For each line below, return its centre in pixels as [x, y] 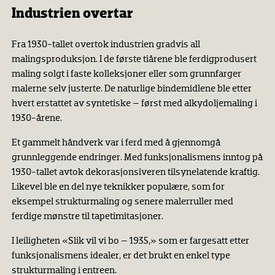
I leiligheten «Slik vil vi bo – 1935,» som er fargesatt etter [130, 242]
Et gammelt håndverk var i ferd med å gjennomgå [116, 143]
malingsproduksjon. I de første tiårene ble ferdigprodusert [134, 60]
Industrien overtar [72, 14]
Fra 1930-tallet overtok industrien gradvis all [106, 45]
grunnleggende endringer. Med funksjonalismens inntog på [137, 158]
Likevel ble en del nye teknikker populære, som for [118, 188]
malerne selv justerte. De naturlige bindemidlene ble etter [131, 89]
